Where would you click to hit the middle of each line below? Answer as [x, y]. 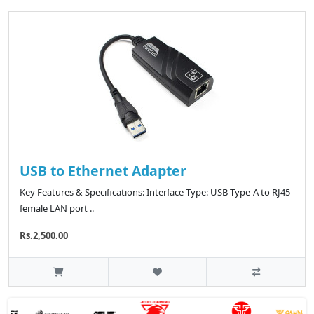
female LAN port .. [57, 209]
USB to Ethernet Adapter [103, 171]
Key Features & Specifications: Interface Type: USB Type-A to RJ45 [155, 192]
